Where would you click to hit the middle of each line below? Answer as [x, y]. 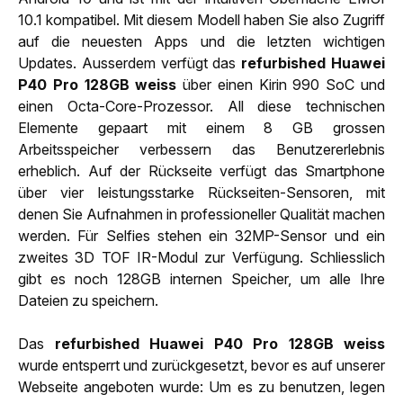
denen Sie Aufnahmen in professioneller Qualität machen [201, 214]
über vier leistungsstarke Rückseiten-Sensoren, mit [201, 192]
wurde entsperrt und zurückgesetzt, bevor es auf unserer [201, 365]
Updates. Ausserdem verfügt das [130, 63]
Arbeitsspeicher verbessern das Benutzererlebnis [201, 149]
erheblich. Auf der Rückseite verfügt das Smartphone [201, 170]
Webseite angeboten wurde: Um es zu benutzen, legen [201, 386]
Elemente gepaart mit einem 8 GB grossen [201, 127]
